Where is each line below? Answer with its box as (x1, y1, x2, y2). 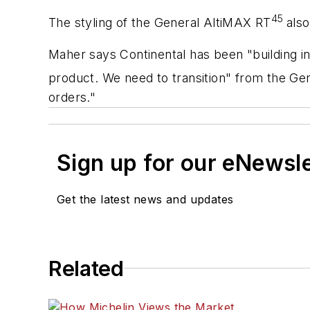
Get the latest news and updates (57, 192, 234, 206)
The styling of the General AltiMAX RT (48, 15, 271, 30)
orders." (48, 89, 96, 104)
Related (48, 255, 124, 281)
